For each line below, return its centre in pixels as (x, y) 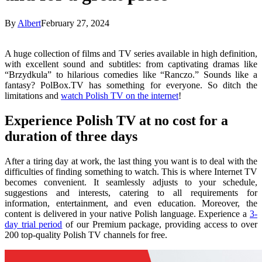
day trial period (34, 224)
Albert (29, 23)
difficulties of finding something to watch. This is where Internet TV (131, 171)
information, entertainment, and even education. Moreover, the (131, 203)
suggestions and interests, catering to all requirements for (131, 192)
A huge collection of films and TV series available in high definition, (131, 53)
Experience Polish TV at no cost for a (116, 120)
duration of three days (71, 136)
